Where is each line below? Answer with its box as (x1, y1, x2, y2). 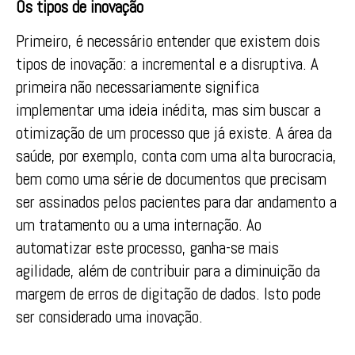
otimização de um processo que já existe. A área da (16, 122, 332, 143)
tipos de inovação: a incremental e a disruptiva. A (16, 53, 319, 74)
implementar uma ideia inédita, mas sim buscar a (16, 99, 321, 120)
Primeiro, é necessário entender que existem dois (16, 30, 320, 52)
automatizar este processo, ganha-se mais (16, 237, 279, 258)
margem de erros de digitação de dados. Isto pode (16, 283, 321, 304)
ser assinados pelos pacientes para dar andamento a (16, 191, 337, 212)
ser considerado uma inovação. (16, 306, 203, 327)
